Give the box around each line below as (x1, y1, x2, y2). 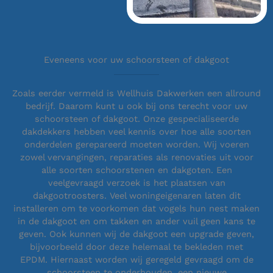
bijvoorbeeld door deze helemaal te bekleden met (30, 241, 243, 253)
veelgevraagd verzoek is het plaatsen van (48, 177, 225, 189)
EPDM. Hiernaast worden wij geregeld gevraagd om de (19, 254, 253, 266)
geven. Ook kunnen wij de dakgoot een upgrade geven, (19, 229, 254, 240)
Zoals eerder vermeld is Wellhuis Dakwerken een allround (12, 88, 261, 99)
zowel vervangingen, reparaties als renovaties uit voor (19, 152, 253, 163)
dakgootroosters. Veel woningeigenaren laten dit (32, 190, 241, 202)
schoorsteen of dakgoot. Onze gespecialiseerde (34, 113, 239, 125)
